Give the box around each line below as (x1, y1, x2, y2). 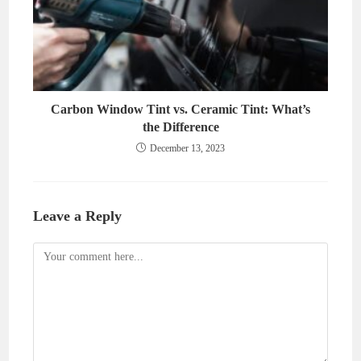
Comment (32, 245, 77, 258)
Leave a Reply (33, 207, 122, 224)
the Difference (142, 119, 219, 134)
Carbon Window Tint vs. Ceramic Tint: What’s (51, 102, 310, 116)
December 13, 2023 (150, 142, 225, 154)
